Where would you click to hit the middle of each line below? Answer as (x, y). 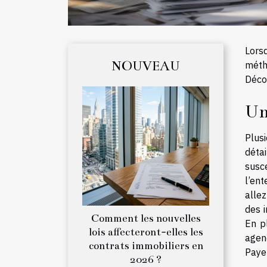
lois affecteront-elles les (146, 232)
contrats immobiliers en (146, 246)
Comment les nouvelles (146, 218)
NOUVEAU (146, 66)
